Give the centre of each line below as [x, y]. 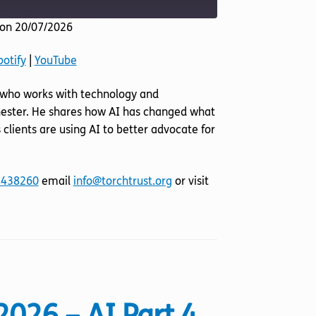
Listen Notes [77, 47]
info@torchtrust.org [122, 181]
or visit [190, 181]
